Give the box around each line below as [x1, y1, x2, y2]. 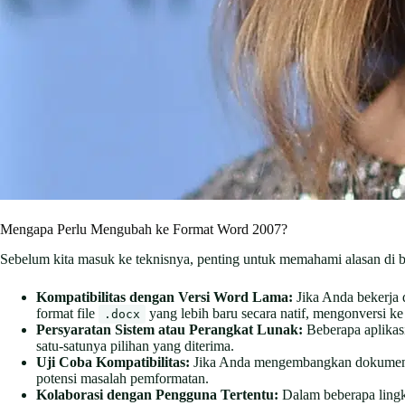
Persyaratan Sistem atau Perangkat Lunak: [36, 321, 303, 337]
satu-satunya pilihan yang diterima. [36, 337, 234, 353]
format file [36, 305, 99, 321]
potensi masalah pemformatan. [36, 370, 209, 386]
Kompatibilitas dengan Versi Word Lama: [36, 288, 293, 305]
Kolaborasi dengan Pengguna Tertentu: [36, 386, 278, 402]
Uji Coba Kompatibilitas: [36, 353, 190, 370]
